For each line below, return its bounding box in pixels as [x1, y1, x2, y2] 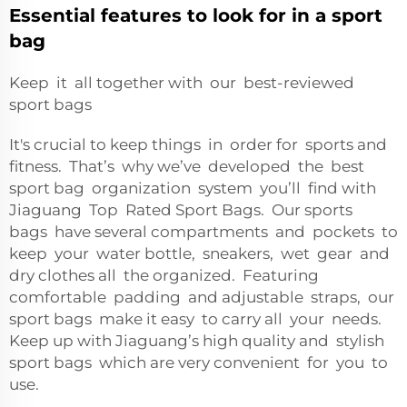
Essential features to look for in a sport [9, 5, 382, 26]
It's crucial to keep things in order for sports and [9, 135, 387, 154]
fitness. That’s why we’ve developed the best [9, 157, 364, 175]
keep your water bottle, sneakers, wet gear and [9, 244, 390, 263]
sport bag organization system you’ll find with [9, 179, 380, 197]
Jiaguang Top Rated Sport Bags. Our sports [9, 201, 356, 219]
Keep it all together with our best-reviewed [9, 74, 354, 92]
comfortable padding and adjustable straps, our [9, 288, 394, 306]
